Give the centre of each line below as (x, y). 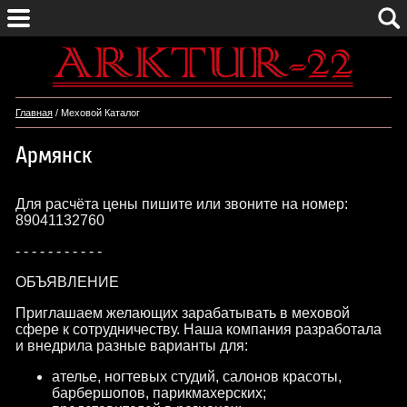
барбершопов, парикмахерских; (159, 393)
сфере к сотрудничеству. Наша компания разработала (199, 330)
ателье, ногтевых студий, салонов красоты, (197, 377)
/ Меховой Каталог (98, 113)
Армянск (54, 155)
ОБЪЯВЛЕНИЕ (67, 283)
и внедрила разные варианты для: (132, 346)
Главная (34, 113)
